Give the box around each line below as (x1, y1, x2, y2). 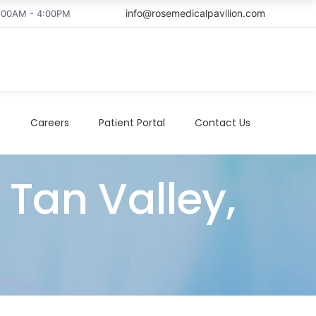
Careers (30, 115, 69, 130)
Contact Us (195, 115, 250, 130)
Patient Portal (99, 115, 165, 130)
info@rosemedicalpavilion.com (126, 7, 265, 19)
